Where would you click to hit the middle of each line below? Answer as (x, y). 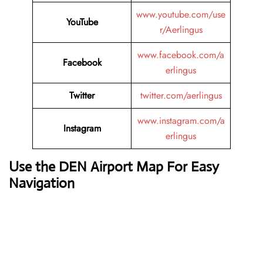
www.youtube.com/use (181, 15)
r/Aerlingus (181, 30)
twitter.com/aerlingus (181, 96)
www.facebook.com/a (181, 55)
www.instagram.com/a (181, 121)
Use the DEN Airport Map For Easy (114, 167)
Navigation (42, 183)
